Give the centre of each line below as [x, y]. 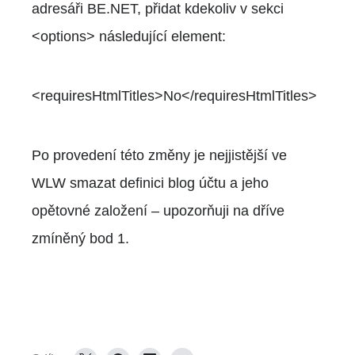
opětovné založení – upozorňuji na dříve [158, 210]
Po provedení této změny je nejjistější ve [159, 155]
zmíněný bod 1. [80, 238]
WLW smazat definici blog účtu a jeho [150, 183]
